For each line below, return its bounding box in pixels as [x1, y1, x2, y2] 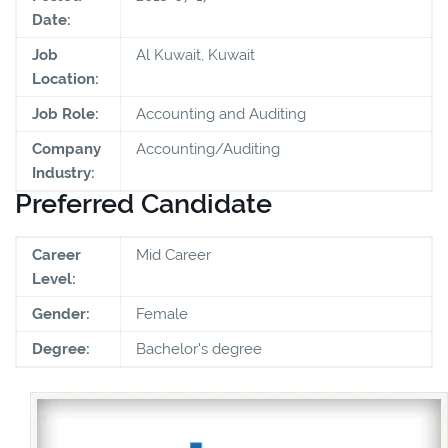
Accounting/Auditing [136, 139, 280, 158]
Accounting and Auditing [136, 104, 306, 123]
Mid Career [136, 245, 211, 264]
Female [136, 304, 188, 323]
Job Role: [32, 104, 99, 123]
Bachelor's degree [136, 339, 262, 358]
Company [32, 139, 101, 158]
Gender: [32, 304, 90, 323]
